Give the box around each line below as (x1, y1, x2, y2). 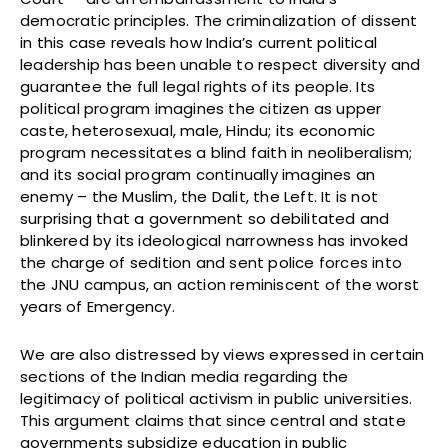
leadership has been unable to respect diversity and (20, 54, 421, 76)
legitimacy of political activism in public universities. (20, 388, 413, 410)
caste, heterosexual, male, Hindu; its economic (20, 120, 376, 142)
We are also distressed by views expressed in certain (20, 344, 425, 366)
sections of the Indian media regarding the (20, 366, 349, 388)
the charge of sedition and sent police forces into (20, 252, 403, 274)
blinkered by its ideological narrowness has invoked (20, 230, 409, 252)
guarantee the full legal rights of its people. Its (20, 76, 376, 98)
